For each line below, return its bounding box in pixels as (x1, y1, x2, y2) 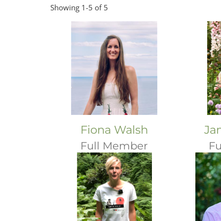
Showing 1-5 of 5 (50, 2, 108, 12)
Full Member (80, 139, 148, 152)
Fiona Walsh (80, 123, 148, 137)
